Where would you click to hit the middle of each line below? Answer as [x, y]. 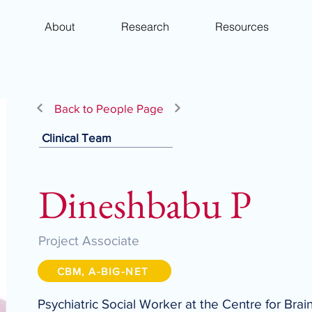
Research [145, 26]
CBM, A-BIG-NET [103, 271]
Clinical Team [76, 138]
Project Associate [88, 241]
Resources [242, 26]
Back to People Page [109, 108]
